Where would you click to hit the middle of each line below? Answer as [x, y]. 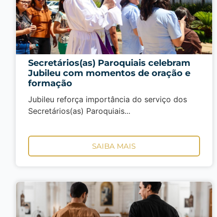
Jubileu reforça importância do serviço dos [108, 99]
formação [50, 83]
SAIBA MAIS [114, 146]
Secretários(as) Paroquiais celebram [109, 63]
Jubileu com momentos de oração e [109, 73]
